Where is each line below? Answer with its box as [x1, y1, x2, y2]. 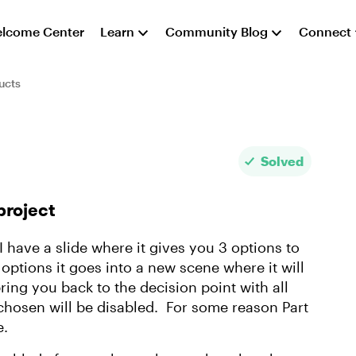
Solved [261, 153, 304, 168]
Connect [299, 24, 352, 39]
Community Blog [165, 24, 269, 39]
